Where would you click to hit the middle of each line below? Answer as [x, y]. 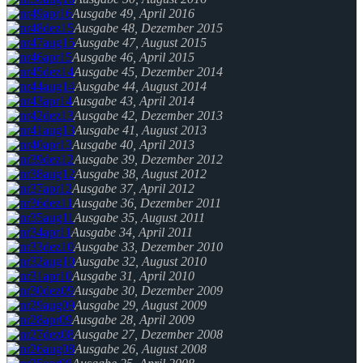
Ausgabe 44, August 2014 [141, 86]
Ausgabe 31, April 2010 [133, 275]
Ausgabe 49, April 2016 [133, 13]
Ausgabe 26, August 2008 [141, 348]
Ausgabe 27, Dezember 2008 [148, 334]
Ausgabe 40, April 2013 [133, 144]
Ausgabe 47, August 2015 [141, 42]
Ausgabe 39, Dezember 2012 [148, 159]
